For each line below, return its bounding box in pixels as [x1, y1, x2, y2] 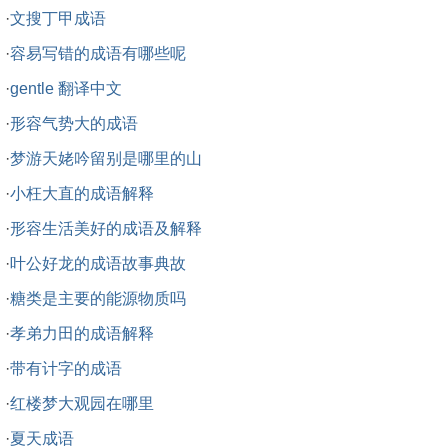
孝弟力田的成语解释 [10, 325, 154, 342]
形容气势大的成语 [10, 115, 138, 132]
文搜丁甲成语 [10, 10, 106, 27]
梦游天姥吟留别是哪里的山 [10, 150, 202, 167]
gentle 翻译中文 [10, 80, 122, 97]
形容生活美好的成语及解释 [10, 220, 202, 237]
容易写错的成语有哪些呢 [10, 45, 186, 62]
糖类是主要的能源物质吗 [10, 290, 186, 307]
